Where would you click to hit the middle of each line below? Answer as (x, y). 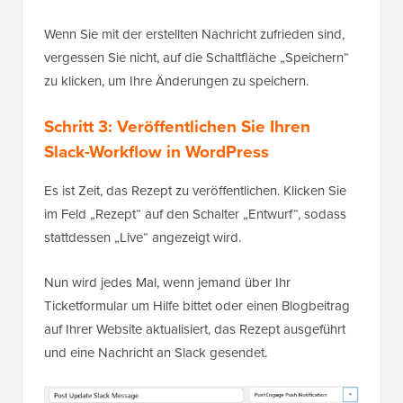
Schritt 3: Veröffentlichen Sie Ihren (177, 126)
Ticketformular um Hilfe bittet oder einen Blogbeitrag (197, 305)
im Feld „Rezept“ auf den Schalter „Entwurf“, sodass (195, 214)
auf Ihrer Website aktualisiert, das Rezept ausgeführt (195, 329)
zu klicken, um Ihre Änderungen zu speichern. (176, 81)
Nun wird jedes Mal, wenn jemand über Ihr (167, 282)
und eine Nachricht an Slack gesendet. (156, 352)
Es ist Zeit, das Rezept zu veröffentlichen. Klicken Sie (195, 190)
